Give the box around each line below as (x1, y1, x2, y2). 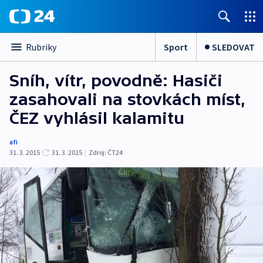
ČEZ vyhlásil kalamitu (9, 109, 184, 127)
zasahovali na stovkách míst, (9, 90, 245, 109)
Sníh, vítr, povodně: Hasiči (9, 71, 222, 90)
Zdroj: (89, 148, 106, 157)
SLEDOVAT (212, 41, 255, 53)
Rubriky (26, 41, 56, 53)
